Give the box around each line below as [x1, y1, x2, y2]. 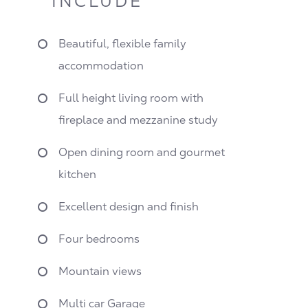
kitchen [58, 167, 96, 182]
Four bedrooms [58, 232, 140, 247]
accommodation [58, 58, 144, 74]
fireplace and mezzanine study [58, 113, 218, 128]
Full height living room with [58, 91, 203, 106]
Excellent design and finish [58, 199, 199, 214]
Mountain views [58, 264, 142, 279]
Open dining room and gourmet [58, 145, 225, 160]
